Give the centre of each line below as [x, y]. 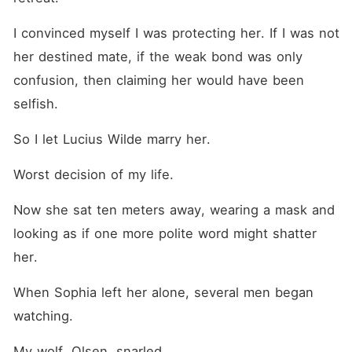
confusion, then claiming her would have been [158, 80]
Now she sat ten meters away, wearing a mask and [174, 210]
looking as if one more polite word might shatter [165, 233]
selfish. [35, 104]
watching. [43, 316]
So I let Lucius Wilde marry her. [112, 139]
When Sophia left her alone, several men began [163, 292]
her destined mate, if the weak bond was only [158, 57]
